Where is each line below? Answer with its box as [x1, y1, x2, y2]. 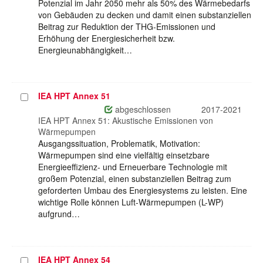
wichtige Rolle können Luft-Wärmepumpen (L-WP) [38, 196, 224, 208]
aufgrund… [38, 208, 80, 220]
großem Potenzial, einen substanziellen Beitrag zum [38, 173, 231, 185]
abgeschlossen [113, 103, 171, 116]
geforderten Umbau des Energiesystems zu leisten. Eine [38, 184, 247, 197]
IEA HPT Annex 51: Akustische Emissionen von [38, 114, 213, 127]
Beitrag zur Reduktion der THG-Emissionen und [38, 21, 215, 33]
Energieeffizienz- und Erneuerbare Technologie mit [38, 161, 227, 173]
